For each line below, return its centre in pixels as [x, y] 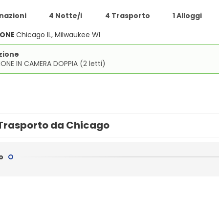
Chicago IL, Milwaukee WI [58, 35]
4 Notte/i [66, 16]
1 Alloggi [187, 16]
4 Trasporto [127, 16]
